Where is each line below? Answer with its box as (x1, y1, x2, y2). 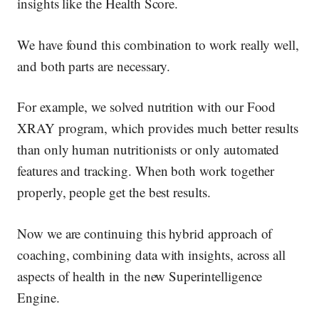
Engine (17, 288, 56, 306)
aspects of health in (17, 266, 124, 285)
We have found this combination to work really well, (17, 35, 300, 53)
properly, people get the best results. (17, 183, 211, 202)
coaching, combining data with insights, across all (17, 245, 286, 263)
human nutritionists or (72, 140, 196, 159)
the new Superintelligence (123, 266, 263, 285)
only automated (195, 140, 280, 159)
